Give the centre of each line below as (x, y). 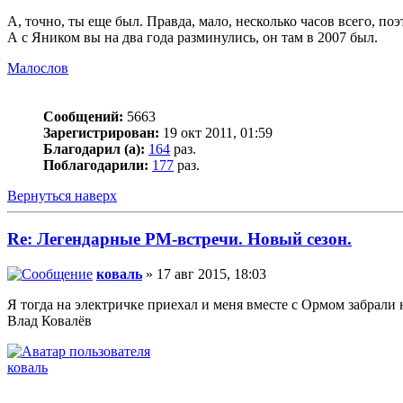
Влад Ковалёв (49, 321)
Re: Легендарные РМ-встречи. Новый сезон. (179, 239)
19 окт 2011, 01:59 (216, 132)
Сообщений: (83, 116)
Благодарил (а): (94, 148)
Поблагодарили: (96, 165)
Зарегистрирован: (101, 132)
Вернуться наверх (62, 195)
